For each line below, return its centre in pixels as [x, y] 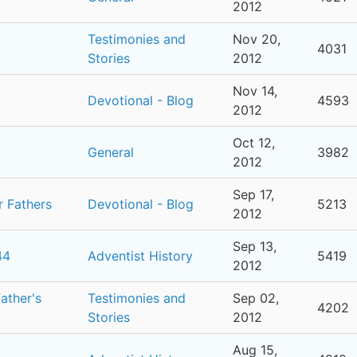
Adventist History [140, 256]
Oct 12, [254, 143]
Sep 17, [253, 194]
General [111, 152]
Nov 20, [257, 39]
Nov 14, [255, 91]
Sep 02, [256, 298]
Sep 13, [255, 246]
